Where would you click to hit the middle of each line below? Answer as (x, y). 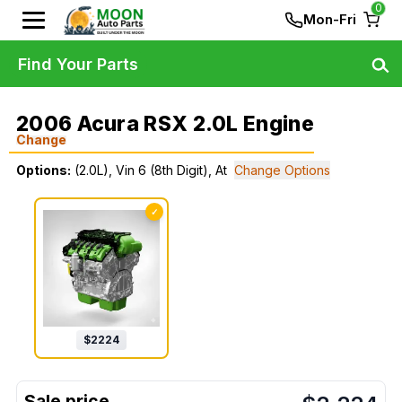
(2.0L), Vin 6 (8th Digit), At (151, 170)
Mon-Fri (330, 19)
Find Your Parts (78, 64)
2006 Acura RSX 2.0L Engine (165, 124)
